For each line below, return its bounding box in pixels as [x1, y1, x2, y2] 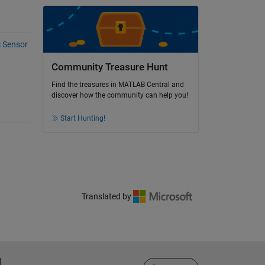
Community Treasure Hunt [51, 62, 168, 73]
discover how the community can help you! [51, 91, 188, 100]
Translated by [82, 192, 133, 202]
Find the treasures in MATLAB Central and [51, 80, 184, 89]
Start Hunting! [60, 114, 105, 123]
